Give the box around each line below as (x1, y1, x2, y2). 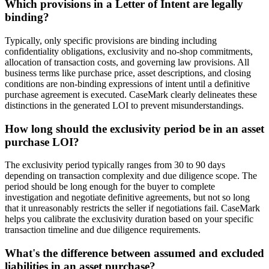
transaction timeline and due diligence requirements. (5, 225, 201, 235)
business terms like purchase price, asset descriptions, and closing (5, 67, 251, 78)
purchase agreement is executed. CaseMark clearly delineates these (5, 89, 257, 100)
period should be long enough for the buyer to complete (5, 181, 215, 192)
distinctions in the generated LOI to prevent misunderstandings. (5, 100, 244, 110)
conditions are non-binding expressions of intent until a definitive (5, 78, 250, 89)
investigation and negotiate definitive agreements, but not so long (5, 192, 250, 203)
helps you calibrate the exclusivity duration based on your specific (5, 214, 253, 225)
